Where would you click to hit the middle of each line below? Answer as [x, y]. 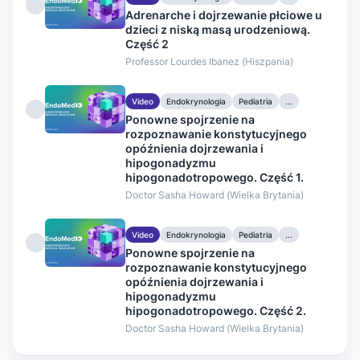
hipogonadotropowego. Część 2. [216, 310]
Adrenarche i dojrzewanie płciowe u [224, 14]
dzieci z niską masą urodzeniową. [218, 29]
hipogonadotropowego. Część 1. [215, 177]
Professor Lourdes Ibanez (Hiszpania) [209, 61]
